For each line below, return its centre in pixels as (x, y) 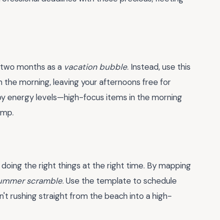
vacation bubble (96, 67)
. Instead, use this (159, 67)
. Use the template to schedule (120, 181)
